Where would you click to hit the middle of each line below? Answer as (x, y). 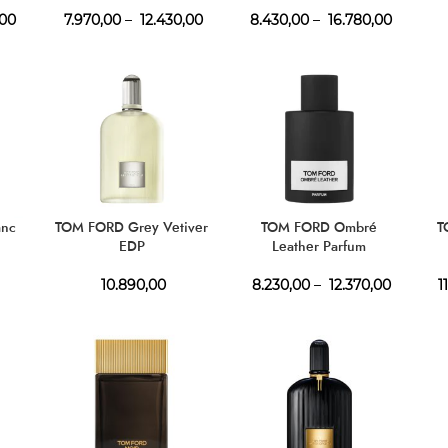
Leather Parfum (319, 245)
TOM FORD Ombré (319, 226)
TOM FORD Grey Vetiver (132, 226)
